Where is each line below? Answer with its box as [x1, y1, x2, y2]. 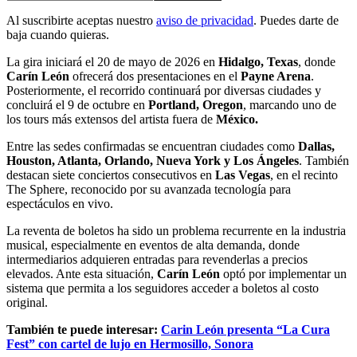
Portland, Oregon [148, 98, 243, 112]
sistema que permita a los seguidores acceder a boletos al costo [6, 281, 319, 296]
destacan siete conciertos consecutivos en [6, 168, 215, 182]
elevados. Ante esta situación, [6, 267, 154, 281]
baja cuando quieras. [6, 28, 109, 42]
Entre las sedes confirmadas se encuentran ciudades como [6, 139, 295, 154]
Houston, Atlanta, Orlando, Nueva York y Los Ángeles [6, 154, 299, 168]
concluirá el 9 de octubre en [6, 98, 148, 112]
